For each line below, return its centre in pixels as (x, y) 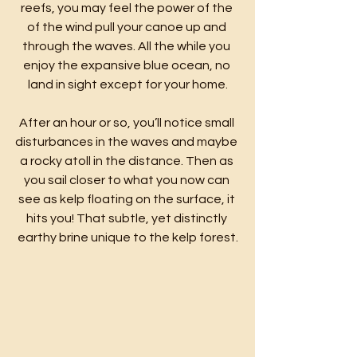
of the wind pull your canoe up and (127, 27)
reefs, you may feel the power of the (127, 8)
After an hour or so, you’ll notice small (127, 123)
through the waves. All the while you (127, 46)
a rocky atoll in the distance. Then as (127, 161)
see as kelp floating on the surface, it (127, 199)
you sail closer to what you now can (127, 180)
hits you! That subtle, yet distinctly (127, 218)
